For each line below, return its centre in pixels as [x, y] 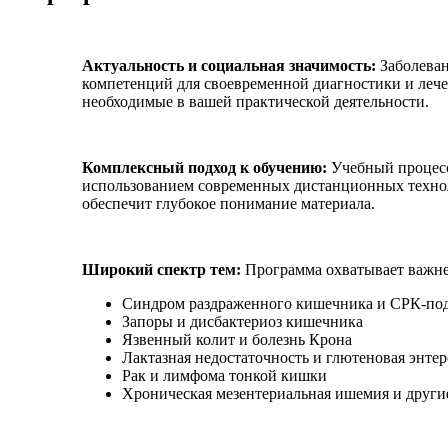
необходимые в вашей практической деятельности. [255, 102]
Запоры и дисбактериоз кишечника [242, 322]
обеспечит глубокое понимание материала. [228, 204]
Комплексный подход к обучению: [204, 168]
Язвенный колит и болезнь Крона [237, 340]
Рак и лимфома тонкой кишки [224, 376]
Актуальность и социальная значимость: [231, 66]
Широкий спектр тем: [161, 270]
